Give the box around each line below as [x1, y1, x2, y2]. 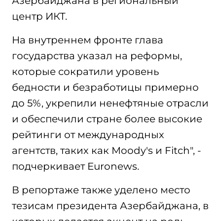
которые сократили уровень [12, 66, 159, 77]
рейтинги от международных [12, 129, 164, 141]
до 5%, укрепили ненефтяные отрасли [12, 97, 209, 109]
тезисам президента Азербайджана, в [12, 200, 209, 212]
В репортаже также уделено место [12, 184, 190, 196]
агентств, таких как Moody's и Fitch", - [12, 145, 201, 156]
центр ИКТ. [12, 10, 67, 22]
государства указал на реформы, [12, 50, 182, 62]
